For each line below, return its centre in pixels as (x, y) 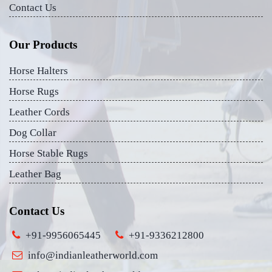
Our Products (43, 45)
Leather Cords (39, 112)
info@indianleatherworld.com (93, 255)
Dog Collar (33, 133)
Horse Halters (39, 71)
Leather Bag (35, 174)
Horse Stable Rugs (49, 153)
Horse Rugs (34, 91)
